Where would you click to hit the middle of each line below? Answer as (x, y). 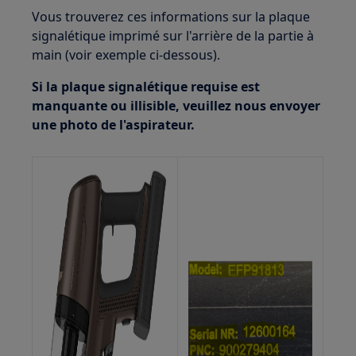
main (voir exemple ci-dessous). (126, 54)
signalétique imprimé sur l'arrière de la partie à (173, 35)
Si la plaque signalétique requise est (146, 86)
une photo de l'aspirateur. (114, 124)
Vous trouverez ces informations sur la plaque (171, 16)
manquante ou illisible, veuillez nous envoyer (176, 105)
